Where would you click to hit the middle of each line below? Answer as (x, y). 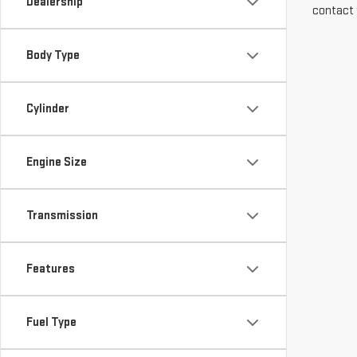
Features (51, 269)
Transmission (62, 216)
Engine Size (57, 162)
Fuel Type (51, 322)
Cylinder (48, 109)
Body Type (53, 55)
